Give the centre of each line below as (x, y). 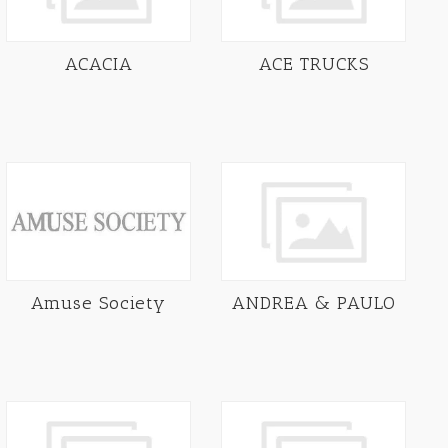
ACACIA (98, 63)
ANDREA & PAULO (313, 303)
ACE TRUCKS (313, 63)
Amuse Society (98, 303)
